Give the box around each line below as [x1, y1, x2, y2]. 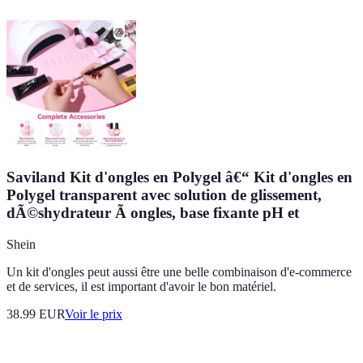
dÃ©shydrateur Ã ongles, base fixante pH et [6, 204, 299, 222]
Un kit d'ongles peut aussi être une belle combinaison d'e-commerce [6, 264, 352, 279]
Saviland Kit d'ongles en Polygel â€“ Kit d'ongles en [6, 169, 352, 186]
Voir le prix [65, 306, 122, 321]
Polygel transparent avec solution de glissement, [6, 186, 322, 204]
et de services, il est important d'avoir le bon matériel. [6, 279, 276, 293]
